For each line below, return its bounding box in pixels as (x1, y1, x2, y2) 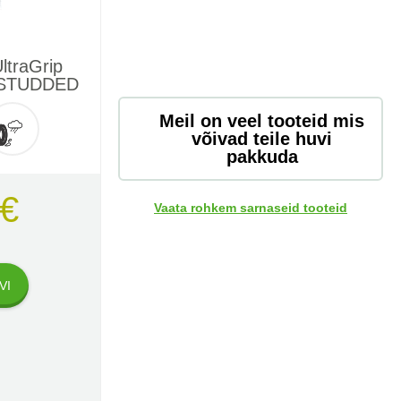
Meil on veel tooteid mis (159, 110, 364, 131)
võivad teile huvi (192, 128, 332, 149)
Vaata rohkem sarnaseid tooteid (154, 200, 347, 215)
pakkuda (226, 146, 298, 166)
